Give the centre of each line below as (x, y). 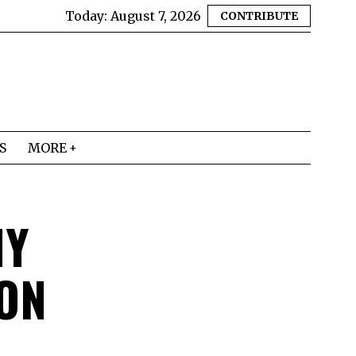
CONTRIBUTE (259, 16)
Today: (88, 16)
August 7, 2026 (156, 16)
